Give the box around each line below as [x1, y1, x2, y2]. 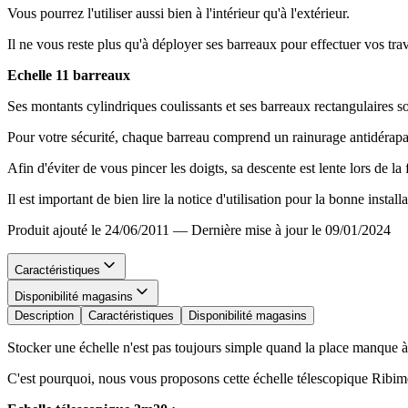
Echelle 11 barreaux [7, 66, 130, 83]
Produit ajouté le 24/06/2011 [7, 221, 169, 238]
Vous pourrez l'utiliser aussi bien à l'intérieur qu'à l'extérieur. [7, 5, 353, 21]
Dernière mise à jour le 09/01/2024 [191, 221, 391, 238]
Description [15, 308, 74, 322]
